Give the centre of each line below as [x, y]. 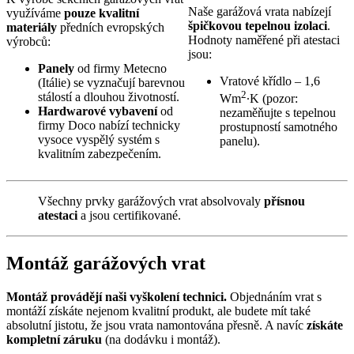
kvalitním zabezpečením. [100, 153]
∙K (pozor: [272, 99]
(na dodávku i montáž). [161, 339]
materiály [32, 27]
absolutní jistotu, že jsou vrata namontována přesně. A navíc [156, 325]
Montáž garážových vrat [106, 263]
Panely [56, 68]
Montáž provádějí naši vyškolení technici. [117, 296]
